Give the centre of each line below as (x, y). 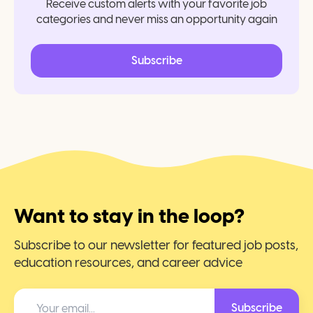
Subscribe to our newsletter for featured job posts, (156, 245)
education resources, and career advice (128, 263)
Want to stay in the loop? (129, 216)
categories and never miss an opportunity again (156, 19)
